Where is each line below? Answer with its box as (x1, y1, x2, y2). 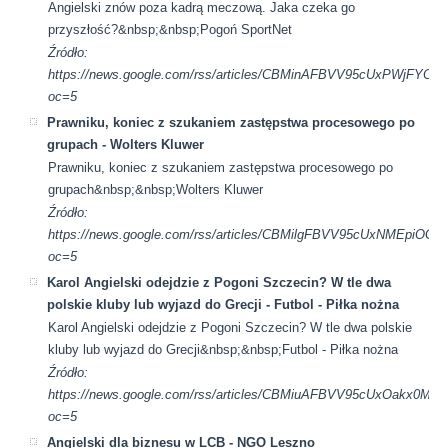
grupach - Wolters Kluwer (47, 136, 205, 152)
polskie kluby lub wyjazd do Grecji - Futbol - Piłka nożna (47, 296, 400, 312)
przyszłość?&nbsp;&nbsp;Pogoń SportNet (48, 21, 293, 37)
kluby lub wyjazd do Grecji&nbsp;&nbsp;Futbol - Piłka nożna (48, 341, 399, 357)
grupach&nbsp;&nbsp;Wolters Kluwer (48, 181, 264, 197)
